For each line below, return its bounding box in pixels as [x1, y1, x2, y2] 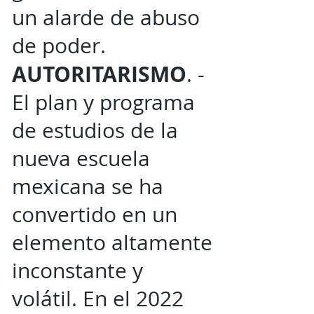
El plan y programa [12, 88, 195, 116]
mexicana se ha [12, 172, 163, 200]
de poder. [12, 32, 106, 60]
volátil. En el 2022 [12, 285, 184, 313]
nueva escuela [12, 144, 150, 172]
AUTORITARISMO [12, 60, 186, 88]
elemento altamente [12, 228, 212, 257]
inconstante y [12, 257, 143, 285]
